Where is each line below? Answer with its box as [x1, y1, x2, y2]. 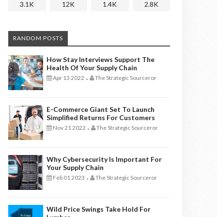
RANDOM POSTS [13, 34, 63, 42]
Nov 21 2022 [52, 124, 86, 131]
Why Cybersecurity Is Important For [46, 155, 162, 163]
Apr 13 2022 [52, 74, 84, 81]
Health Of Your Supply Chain [46, 63, 137, 72]
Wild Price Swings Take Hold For [46, 205, 151, 213]
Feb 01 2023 [52, 174, 85, 181]
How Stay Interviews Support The [46, 55, 155, 63]
